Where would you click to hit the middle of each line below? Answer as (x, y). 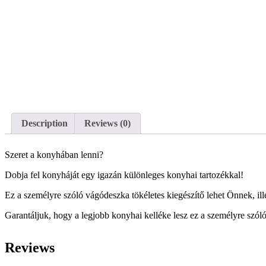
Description (45, 123)
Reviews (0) (107, 123)
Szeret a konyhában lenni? (54, 155)
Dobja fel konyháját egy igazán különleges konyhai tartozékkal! (124, 175)
